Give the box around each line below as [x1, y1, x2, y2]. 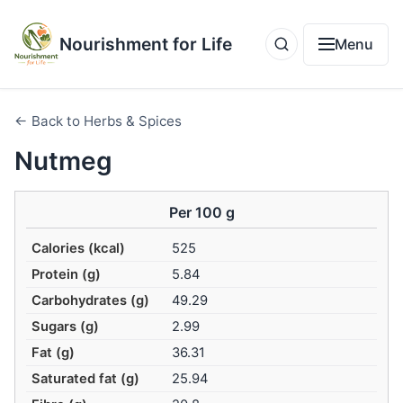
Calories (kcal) [31, 240, 126, 257]
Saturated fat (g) [31, 371, 140, 388]
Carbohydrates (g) [31, 292, 150, 309]
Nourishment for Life [59, 33, 232, 55]
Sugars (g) [31, 318, 100, 336]
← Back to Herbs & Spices [14, 112, 182, 130]
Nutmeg [14, 146, 112, 176]
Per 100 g [168, 203, 235, 221]
